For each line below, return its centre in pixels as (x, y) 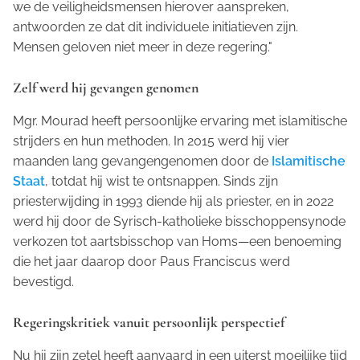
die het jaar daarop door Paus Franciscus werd (151, 262)
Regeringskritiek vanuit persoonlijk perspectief (149, 323)
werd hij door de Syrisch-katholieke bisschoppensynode (179, 222)
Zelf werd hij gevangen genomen (106, 88)
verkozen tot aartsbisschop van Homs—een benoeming (177, 242)
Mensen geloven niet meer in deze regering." (143, 47)
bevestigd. (43, 282)
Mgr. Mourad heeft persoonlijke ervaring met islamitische (180, 121)
